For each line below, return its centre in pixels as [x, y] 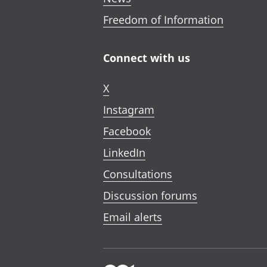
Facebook [127, 131]
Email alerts [133, 217]
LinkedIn [124, 153]
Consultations [138, 174]
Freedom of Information [163, 20]
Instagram [129, 110]
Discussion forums [150, 195]
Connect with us [147, 58]
